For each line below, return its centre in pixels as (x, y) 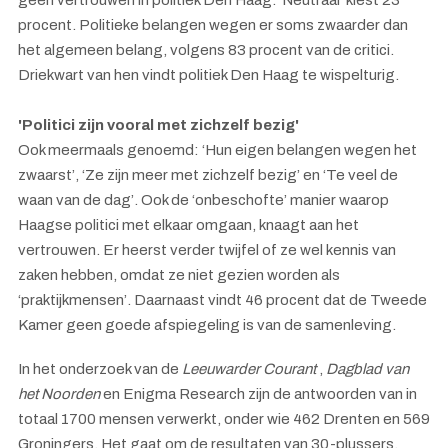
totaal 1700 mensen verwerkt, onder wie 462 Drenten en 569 (224, 419)
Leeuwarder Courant (250, 369)
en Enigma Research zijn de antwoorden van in (260, 394)
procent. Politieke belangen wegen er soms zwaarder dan (213, 24)
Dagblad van (367, 369)
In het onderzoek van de (100, 369)
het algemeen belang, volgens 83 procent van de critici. (206, 49)
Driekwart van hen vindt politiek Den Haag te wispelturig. (208, 74)
